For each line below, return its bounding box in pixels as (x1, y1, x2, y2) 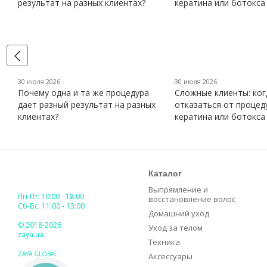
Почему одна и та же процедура (18, 87, 149, 99)
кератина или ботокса (174, 111, 265, 123)
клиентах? (18, 111, 58, 123)
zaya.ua (18, 229, 44, 240)
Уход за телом (148, 222, 203, 234)
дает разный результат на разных (18, 99, 156, 111)
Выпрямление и (148, 184, 208, 195)
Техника (148, 237, 180, 248)
